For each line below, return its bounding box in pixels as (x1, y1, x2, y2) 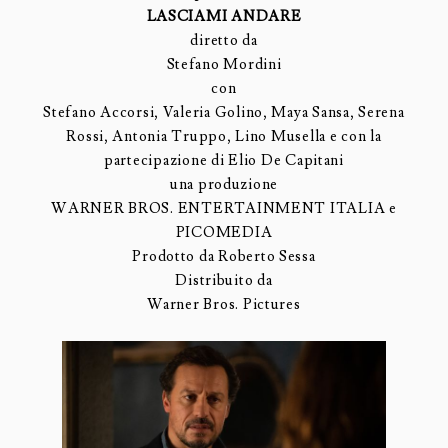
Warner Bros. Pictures (147, 294, 301, 314)
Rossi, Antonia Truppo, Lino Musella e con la (66, 126, 382, 146)
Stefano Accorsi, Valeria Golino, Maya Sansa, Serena (43, 102, 405, 122)
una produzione (169, 174, 279, 194)
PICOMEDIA (175, 222, 273, 242)
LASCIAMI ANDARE (146, 6, 302, 26)
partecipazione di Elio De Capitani (104, 150, 344, 170)
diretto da (190, 30, 258, 50)
